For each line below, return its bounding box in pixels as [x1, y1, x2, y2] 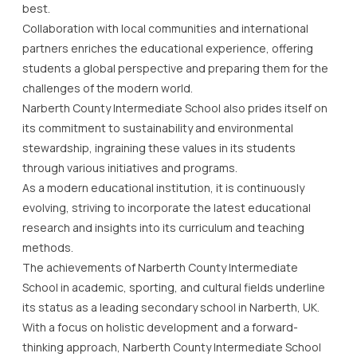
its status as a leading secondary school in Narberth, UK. [22, 299, 320, 315]
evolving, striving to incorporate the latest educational [22, 199, 311, 215]
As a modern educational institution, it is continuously [22, 179, 304, 195]
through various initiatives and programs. [22, 159, 237, 175]
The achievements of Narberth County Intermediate [22, 259, 298, 275]
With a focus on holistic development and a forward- [22, 319, 298, 335]
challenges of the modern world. [22, 80, 193, 96]
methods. [22, 239, 73, 255]
